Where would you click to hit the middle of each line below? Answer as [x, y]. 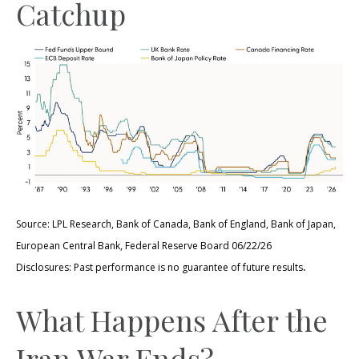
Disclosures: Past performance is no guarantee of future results [159, 268]
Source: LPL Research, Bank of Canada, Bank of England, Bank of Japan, [176, 224]
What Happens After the [172, 320]
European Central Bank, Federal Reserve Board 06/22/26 [144, 246]
